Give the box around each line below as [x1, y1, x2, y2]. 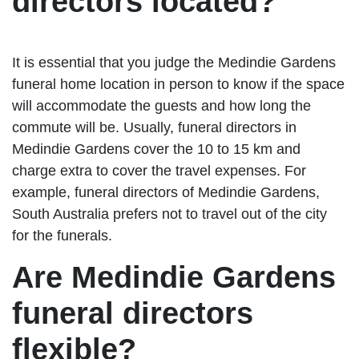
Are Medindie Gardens [12, 260, 336, 294]
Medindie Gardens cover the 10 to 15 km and [12, 140, 301, 157]
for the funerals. [12, 227, 112, 244]
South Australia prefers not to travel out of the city [12, 205, 327, 222]
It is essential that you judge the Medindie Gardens [12, 54, 336, 71]
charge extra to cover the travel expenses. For [12, 162, 306, 179]
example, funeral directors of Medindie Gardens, [12, 184, 320, 200]
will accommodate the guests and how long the [12, 97, 311, 114]
